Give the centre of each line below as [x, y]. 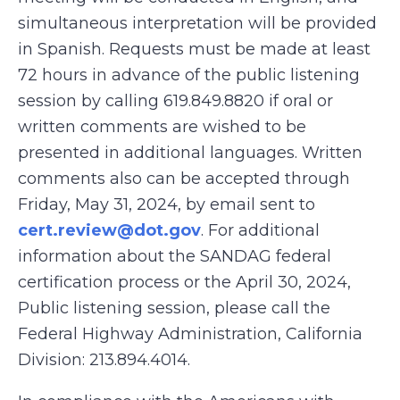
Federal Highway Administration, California [190, 334]
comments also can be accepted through [184, 179]
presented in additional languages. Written [190, 153]
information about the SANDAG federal [175, 256]
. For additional [260, 230]
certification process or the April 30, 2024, [184, 282]
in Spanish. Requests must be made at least [194, 49]
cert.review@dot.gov [109, 230]
